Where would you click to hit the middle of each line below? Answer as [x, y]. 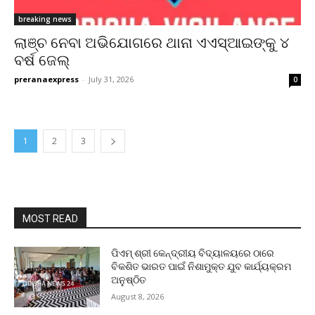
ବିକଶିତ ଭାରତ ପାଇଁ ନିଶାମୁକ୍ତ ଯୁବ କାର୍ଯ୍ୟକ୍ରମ [201, 266]
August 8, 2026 [138, 296]
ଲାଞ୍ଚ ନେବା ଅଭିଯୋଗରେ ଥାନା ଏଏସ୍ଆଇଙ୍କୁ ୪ [152, 43]
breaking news [45, 19]
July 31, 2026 [111, 79]
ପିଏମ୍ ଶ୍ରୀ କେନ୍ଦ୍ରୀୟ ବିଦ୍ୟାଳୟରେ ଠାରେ [193, 253]
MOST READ [50, 219]
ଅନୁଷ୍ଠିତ [129, 280]
